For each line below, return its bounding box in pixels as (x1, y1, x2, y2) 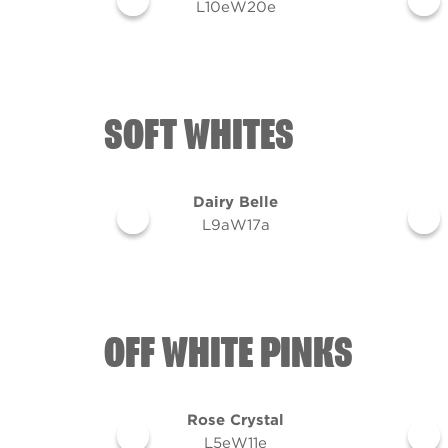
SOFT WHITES (104, 112, 294, 160)
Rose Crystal (187, 411, 284, 429)
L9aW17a (201, 216, 270, 234)
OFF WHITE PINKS (104, 330, 353, 378)
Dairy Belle (193, 193, 278, 211)
